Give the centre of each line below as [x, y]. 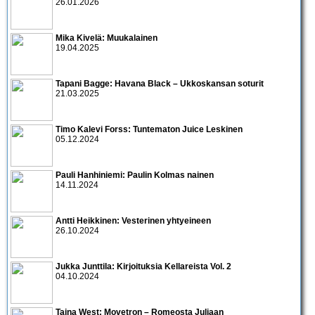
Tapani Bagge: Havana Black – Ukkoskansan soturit [160, 83]
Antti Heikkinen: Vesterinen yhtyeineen [133, 220]
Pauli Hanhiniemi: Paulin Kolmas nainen [135, 175]
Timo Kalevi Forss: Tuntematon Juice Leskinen [149, 129]
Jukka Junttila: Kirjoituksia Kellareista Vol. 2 [143, 266]
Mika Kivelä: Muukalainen [107, 38]
